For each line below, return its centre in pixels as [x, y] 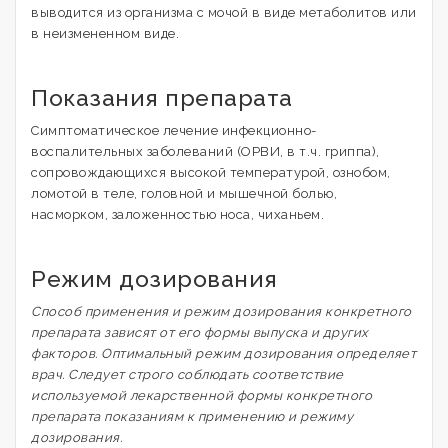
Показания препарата [162, 97]
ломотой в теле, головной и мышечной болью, [184, 193]
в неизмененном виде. [105, 33]
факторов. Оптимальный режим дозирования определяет [223, 353]
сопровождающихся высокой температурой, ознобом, [211, 172]
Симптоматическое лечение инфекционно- [174, 130]
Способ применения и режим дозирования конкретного [221, 311]
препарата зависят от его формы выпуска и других [200, 332]
